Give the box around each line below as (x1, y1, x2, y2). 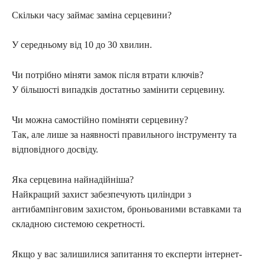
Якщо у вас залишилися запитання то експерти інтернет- (12, 248, 242, 259)
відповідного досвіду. (12, 144, 98, 154)
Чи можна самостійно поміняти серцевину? (12, 114, 188, 125)
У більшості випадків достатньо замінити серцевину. (12, 84, 225, 95)
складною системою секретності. (12, 218, 145, 229)
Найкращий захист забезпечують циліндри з (12, 189, 191, 199)
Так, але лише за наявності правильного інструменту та (12, 129, 237, 140)
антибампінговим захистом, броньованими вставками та (12, 203, 241, 214)
